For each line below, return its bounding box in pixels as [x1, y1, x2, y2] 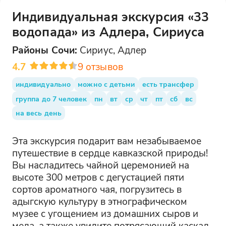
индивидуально [16, 79, 71, 89]
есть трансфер [142, 79, 195, 89]
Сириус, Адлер [80, 43, 147, 56]
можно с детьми [78, 79, 135, 89]
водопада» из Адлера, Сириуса [12, 23, 205, 40]
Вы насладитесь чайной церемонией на [12, 158, 189, 171]
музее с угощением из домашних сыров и [12, 206, 198, 219]
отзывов [86, 60, 123, 73]
